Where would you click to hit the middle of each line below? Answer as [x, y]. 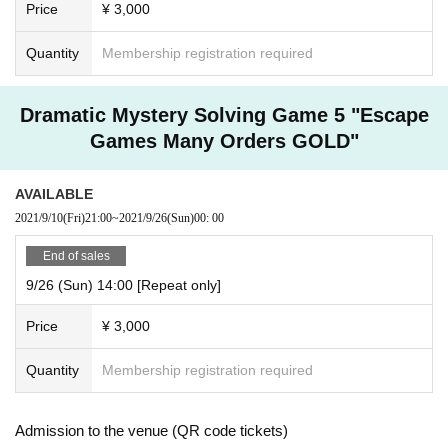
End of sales [76, 255]
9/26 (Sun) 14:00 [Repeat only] [123, 284]
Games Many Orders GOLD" [224, 140]
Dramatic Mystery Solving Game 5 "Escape [224, 114]
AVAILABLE [54, 193]
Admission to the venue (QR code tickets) [151, 430]
